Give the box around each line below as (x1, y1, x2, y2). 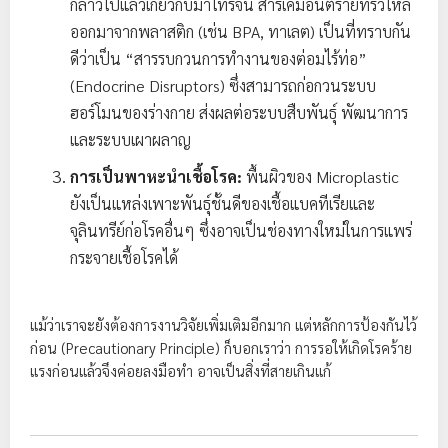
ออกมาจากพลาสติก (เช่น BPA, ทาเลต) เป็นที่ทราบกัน (70, 21, 411, 42)
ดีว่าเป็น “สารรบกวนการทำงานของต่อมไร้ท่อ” (70, 48, 367, 69)
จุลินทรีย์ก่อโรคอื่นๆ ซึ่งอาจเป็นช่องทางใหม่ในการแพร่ (70, 220, 412, 241)
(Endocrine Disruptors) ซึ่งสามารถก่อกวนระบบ (70, 75, 376, 96)
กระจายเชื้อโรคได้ (70, 247, 178, 268)
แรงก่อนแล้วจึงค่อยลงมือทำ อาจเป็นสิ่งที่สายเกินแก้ (30, 361, 331, 380)
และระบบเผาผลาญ (70, 129, 191, 150)
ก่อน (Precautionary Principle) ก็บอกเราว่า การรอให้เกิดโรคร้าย (30, 338, 412, 357)
